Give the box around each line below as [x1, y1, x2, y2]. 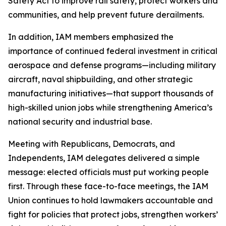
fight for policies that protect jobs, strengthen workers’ [8, 209, 218, 219]
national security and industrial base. [8, 117, 152, 127]
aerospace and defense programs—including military [8, 60, 216, 70]
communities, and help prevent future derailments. [8, 10, 204, 20]
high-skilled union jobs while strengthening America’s [8, 102, 212, 112]
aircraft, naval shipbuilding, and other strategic [8, 74, 193, 84]
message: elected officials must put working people [8, 167, 209, 177]
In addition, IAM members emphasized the [8, 32, 174, 42]
